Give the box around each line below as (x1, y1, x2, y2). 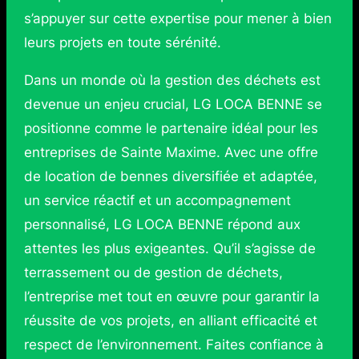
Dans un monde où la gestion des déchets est (23, 71, 321, 88)
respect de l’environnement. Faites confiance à (23, 336, 324, 353)
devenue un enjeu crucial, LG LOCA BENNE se (23, 95, 322, 112)
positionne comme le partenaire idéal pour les (23, 119, 318, 136)
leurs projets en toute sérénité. (23, 34, 221, 51)
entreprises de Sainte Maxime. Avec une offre (23, 143, 318, 160)
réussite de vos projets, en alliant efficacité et (23, 312, 317, 329)
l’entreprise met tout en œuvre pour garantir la (23, 288, 320, 305)
